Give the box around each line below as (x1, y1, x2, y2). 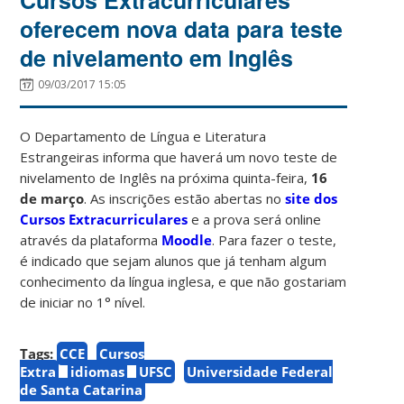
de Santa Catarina (20, 380, 143, 399)
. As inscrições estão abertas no (84, 188, 286, 207)
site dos (285, 188, 338, 207)
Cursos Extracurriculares (20, 209, 188, 228)
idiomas (70, 362, 125, 381)
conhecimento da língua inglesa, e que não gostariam (20, 271, 347, 290)
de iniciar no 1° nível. (20, 292, 146, 311)
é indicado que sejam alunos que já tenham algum (20, 251, 327, 270)
